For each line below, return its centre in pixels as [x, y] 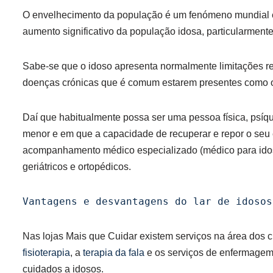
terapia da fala [114, 253]
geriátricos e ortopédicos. [77, 167]
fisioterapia [46, 253]
